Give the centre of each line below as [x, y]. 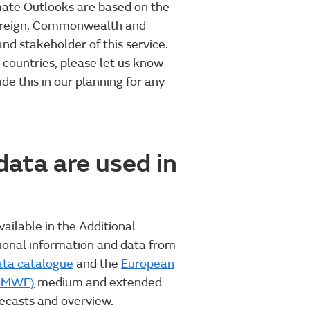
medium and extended [98, 283]
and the [97, 264]
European [148, 264]
